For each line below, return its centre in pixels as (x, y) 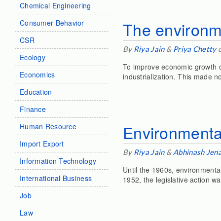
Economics (37, 74)
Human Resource (48, 126)
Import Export (42, 144)
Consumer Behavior (52, 23)
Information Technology (58, 161)
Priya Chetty (195, 49)
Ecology (33, 57)
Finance (33, 109)
